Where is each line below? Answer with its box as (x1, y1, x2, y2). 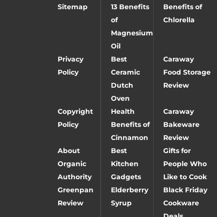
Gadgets (110, 172, 141, 181)
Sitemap (57, 2, 88, 11)
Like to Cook (163, 172, 207, 181)
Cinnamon (110, 133, 148, 142)
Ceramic (110, 67, 140, 77)
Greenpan (57, 185, 93, 194)
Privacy (57, 54, 83, 63)
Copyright (57, 107, 93, 116)
